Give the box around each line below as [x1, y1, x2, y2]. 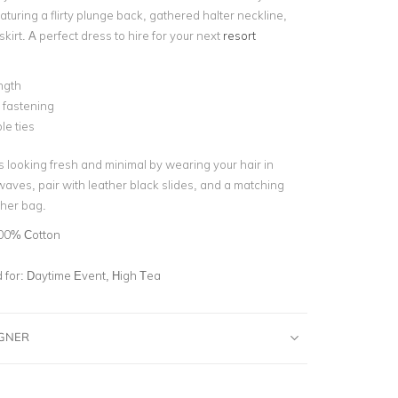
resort [222, 28, 256, 43]
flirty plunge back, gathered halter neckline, [47, 8, 287, 22]
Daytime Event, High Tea [26, 267, 161, 283]
